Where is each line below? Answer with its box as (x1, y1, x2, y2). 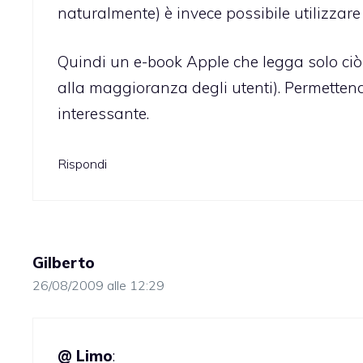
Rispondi (58, 155, 107, 172)
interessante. (58, 104, 149, 124)
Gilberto (32, 252, 95, 272)
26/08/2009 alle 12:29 (32, 276, 164, 293)
